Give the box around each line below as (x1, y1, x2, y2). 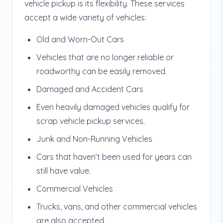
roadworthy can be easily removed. (36, 66, 167, 76)
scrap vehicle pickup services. (36, 116, 145, 126)
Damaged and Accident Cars (36, 84, 143, 94)
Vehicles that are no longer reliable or (36, 52, 174, 62)
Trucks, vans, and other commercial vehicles (36, 202, 197, 212)
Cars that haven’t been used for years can (36, 152, 192, 162)
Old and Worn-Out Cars (36, 34, 124, 44)
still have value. (36, 166, 91, 176)
